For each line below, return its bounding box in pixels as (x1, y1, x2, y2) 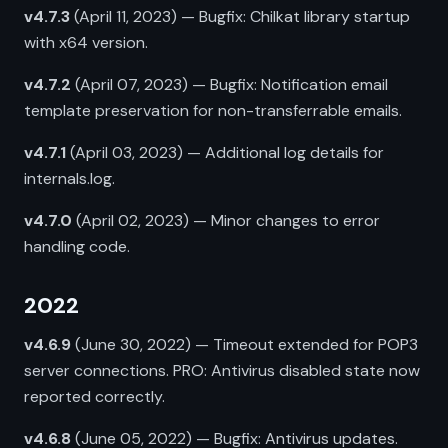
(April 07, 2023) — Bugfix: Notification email (71, 74, 388, 95)
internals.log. (24, 168, 115, 189)
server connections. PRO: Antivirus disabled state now (24, 360, 420, 381)
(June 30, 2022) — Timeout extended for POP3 (71, 334, 418, 355)
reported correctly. (24, 386, 165, 407)
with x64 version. (24, 32, 148, 53)
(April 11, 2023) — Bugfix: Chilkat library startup (70, 6, 410, 27)
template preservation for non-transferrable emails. (24, 100, 402, 121)
